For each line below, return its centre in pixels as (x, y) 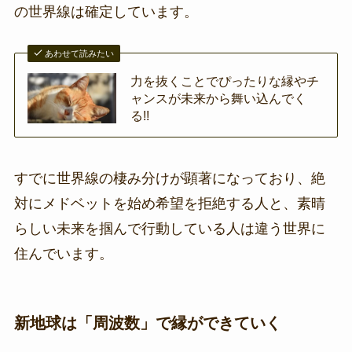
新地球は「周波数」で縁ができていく (147, 323)
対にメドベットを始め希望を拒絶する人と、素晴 (169, 203)
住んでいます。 (63, 253)
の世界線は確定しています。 (106, 11)
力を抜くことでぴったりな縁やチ (225, 81)
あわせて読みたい (80, 53)
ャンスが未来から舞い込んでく (219, 98)
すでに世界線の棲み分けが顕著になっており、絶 (169, 178)
